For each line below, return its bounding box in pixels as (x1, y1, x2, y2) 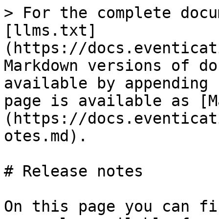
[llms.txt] (4, 22, 97, 39)
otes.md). (4, 127, 88, 145)
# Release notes (4, 162, 143, 180)
